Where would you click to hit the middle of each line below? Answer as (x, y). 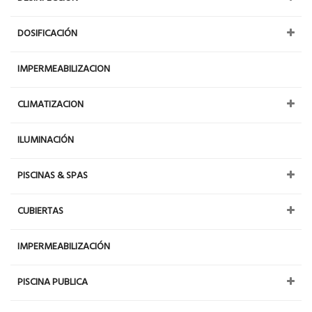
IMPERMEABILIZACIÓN (64, 247)
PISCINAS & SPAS (53, 175)
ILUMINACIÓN (46, 140)
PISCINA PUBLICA (53, 282)
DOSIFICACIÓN (47, 33)
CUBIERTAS (40, 211)
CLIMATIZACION (50, 104)
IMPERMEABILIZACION (64, 69)
